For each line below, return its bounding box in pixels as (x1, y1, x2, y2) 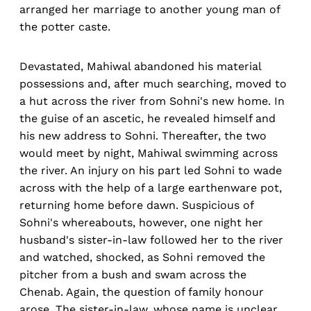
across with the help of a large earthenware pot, (19, 181, 282, 195)
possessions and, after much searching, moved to (19, 77, 287, 91)
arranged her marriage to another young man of (19, 3, 280, 17)
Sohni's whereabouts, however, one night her (19, 216, 263, 230)
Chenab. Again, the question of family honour (19, 285, 264, 299)
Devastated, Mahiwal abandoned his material (19, 60, 261, 74)
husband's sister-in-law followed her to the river (19, 233, 283, 247)
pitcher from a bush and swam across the (19, 268, 246, 282)
